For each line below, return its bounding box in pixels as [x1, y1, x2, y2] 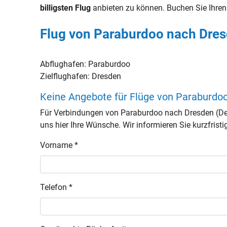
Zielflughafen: [40, 71, 92, 81]
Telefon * [40, 182, 73, 192]
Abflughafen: [40, 59, 89, 69]
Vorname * [40, 140, 79, 150]
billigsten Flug [40, 3, 91, 13]
